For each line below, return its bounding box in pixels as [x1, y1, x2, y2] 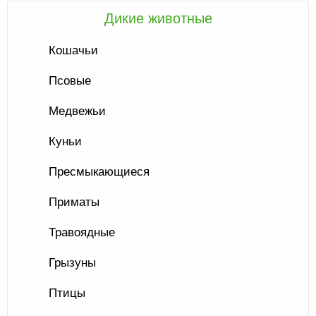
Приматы [49, 195, 99, 209]
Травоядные [49, 226, 115, 239]
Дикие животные [104, 11, 212, 26]
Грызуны [49, 256, 96, 269]
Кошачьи [49, 44, 98, 57]
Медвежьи [49, 104, 106, 118]
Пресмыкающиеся [49, 165, 150, 178]
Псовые [49, 74, 91, 87]
